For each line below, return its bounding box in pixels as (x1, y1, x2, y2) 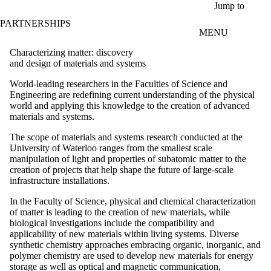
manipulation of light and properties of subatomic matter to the (10, 153, 246, 164)
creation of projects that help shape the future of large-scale (10, 164, 233, 175)
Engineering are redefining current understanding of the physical (10, 89, 255, 100)
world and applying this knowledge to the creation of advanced (10, 100, 250, 111)
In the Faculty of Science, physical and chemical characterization (10, 195, 256, 206)
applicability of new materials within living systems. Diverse (10, 228, 239, 239)
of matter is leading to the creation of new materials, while (10, 206, 230, 217)
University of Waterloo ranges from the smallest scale (10, 142, 212, 153)
